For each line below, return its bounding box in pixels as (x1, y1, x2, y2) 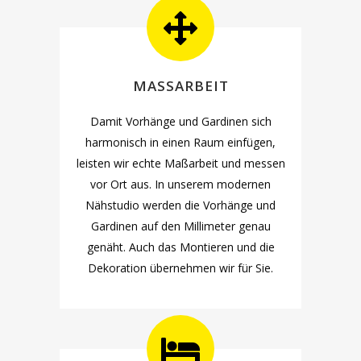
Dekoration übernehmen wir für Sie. (88, 260, 273, 276)
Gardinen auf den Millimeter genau (90, 218, 271, 234)
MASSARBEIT (132, 77, 219, 95)
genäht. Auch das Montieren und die (86, 239, 275, 255)
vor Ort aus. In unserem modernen (90, 176, 271, 192)
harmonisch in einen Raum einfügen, (85, 135, 276, 150)
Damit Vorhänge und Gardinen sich (89, 114, 272, 129)
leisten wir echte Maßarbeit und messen (76, 156, 285, 171)
